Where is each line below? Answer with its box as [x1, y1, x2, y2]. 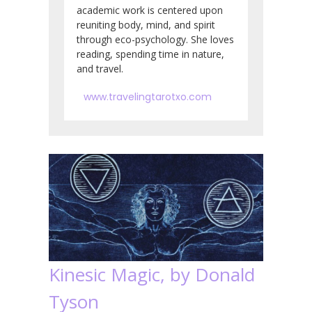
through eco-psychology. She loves [77, 32, 234, 46]
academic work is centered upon [77, 3, 223, 17]
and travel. [77, 61, 123, 75]
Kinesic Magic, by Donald [49, 261, 255, 287]
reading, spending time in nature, [77, 47, 224, 61]
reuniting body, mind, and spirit [77, 17, 215, 31]
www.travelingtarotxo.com [84, 89, 212, 104]
